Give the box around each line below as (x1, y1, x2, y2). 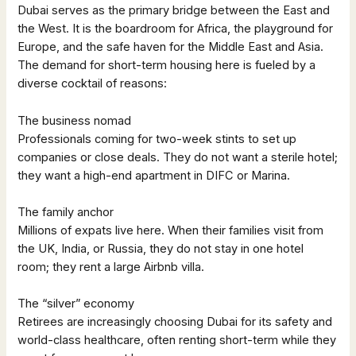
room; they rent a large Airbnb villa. (17, 259, 205, 274)
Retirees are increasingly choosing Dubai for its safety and (17, 315, 333, 330)
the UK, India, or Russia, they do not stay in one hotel (17, 241, 304, 256)
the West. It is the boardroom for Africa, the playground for (17, 21, 334, 37)
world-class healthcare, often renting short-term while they (17, 333, 337, 348)
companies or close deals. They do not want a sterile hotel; (17, 149, 339, 164)
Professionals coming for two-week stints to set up (17, 131, 297, 146)
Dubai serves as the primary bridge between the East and (17, 3, 331, 18)
